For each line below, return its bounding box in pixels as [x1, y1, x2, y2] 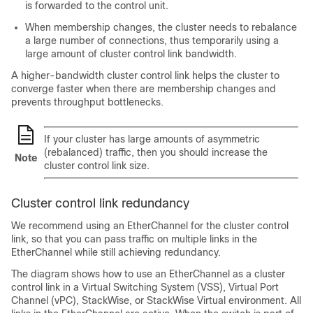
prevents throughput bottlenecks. [11, 96, 163, 108]
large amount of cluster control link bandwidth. [25, 48, 237, 59]
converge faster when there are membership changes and [11, 83, 276, 94]
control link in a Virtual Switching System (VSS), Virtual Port [11, 282, 279, 293]
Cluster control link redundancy [11, 196, 189, 210]
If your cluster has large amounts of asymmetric [44, 133, 260, 145]
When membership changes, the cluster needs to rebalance [25, 22, 297, 33]
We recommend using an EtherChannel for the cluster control [11, 220, 289, 231]
